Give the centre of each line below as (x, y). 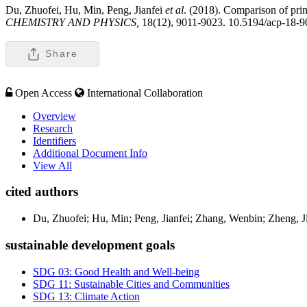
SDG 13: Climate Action (86, 296)
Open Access (44, 93)
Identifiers (54, 140)
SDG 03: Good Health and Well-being (116, 271)
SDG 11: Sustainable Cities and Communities (131, 284)
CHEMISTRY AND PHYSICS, (74, 22)
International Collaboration (145, 93)
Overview (54, 116)
